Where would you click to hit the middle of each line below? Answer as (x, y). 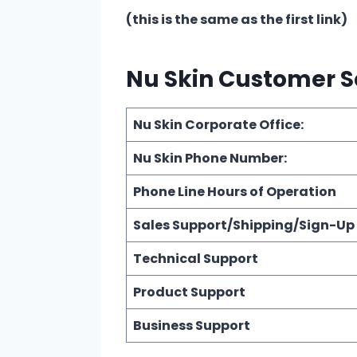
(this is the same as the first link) (238, 19)
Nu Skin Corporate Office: (218, 124)
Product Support (189, 292)
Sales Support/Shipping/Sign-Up (244, 225)
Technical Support (196, 258)
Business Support (192, 325)
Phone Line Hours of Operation (235, 191)
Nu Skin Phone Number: (210, 158)
